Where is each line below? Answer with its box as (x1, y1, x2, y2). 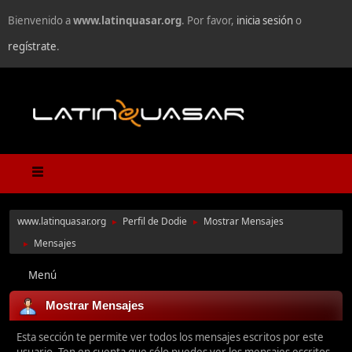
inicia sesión (236, 13, 293, 27)
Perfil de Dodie (123, 214, 187, 229)
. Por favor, (181, 13, 236, 27)
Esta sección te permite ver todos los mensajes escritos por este (16, 330, 324, 345)
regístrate (8, 39, 57, 53)
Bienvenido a (8, 13, 73, 27)
